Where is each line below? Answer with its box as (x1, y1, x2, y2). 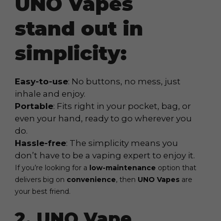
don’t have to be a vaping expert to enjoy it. (15, 150, 195, 161)
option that (156, 163, 196, 173)
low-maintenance (89, 163, 156, 173)
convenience (67, 175, 116, 184)
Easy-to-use (15, 76, 68, 87)
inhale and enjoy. (15, 89, 85, 99)
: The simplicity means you (66, 138, 178, 148)
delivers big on (15, 175, 67, 184)
